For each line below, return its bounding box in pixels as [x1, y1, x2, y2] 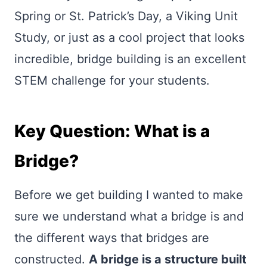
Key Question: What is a [14, 121, 210, 141]
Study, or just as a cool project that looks [14, 30, 244, 45]
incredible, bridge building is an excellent [14, 52, 246, 66]
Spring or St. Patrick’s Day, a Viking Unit [14, 9, 238, 23]
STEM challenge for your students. [14, 73, 210, 88]
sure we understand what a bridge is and [14, 209, 244, 223]
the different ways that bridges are [14, 231, 209, 245]
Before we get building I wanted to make [14, 188, 243, 202]
